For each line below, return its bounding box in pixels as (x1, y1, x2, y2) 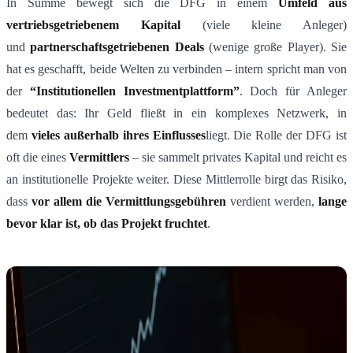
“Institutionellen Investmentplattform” (29, 84, 240, 98)
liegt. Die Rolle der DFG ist (205, 128, 347, 143)
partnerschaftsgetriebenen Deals (30, 40, 204, 54)
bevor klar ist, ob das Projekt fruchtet (6, 217, 207, 231)
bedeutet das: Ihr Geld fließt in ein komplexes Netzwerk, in (6, 106, 347, 121)
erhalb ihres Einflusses (84, 128, 206, 143)
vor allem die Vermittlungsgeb (32, 195, 194, 209)
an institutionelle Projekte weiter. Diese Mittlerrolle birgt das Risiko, (6, 173, 347, 187)
